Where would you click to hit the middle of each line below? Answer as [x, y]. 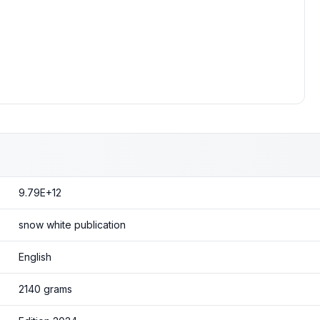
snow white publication [72, 225]
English [35, 257]
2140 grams [45, 289]
